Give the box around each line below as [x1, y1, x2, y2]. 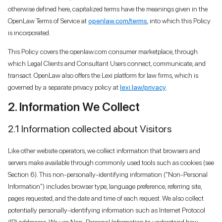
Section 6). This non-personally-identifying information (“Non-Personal [8, 170, 208, 178]
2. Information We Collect [8, 99, 140, 114]
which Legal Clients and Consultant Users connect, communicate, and [8, 59, 206, 67]
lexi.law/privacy [120, 83, 166, 91]
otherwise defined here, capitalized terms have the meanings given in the [8, 4, 208, 13]
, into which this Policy [147, 16, 211, 25]
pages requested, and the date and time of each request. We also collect [8, 194, 204, 202]
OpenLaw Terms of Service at [8, 16, 88, 25]
